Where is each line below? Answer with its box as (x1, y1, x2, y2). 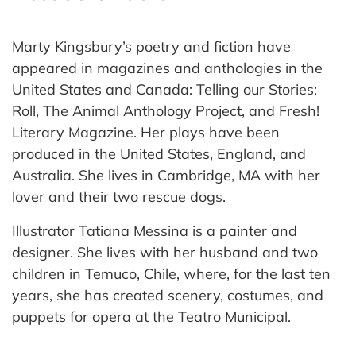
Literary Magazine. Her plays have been (12, 123, 280, 142)
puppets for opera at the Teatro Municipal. (12, 308, 291, 327)
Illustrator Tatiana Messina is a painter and (12, 222, 297, 241)
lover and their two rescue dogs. (12, 188, 226, 207)
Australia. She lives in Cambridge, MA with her (12, 166, 320, 185)
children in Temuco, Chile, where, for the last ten (12, 265, 331, 284)
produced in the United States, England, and (12, 145, 306, 164)
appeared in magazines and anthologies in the (12, 59, 323, 78)
